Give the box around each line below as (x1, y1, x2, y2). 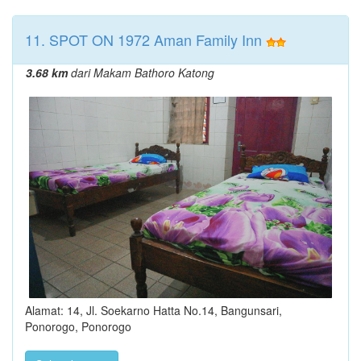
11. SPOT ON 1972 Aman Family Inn (25, 28, 262, 50)
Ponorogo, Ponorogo (25, 318, 131, 335)
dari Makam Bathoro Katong (68, 64, 214, 81)
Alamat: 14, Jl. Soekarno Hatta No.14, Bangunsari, (25, 302, 282, 319)
